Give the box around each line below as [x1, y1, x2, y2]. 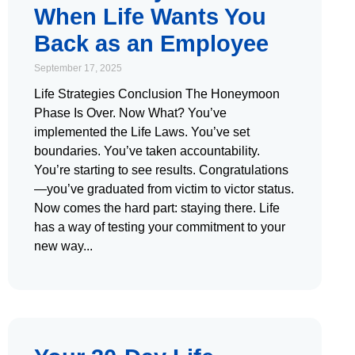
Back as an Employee [34, 30, 269, 56]
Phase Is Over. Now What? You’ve [34, 105, 227, 120]
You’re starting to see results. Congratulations [34, 162, 288, 177]
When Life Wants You [34, 3, 266, 29]
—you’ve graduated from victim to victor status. [34, 181, 294, 196]
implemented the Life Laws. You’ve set [34, 124, 250, 139]
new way [34, 239, 83, 253]
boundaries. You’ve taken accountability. [34, 143, 260, 158]
